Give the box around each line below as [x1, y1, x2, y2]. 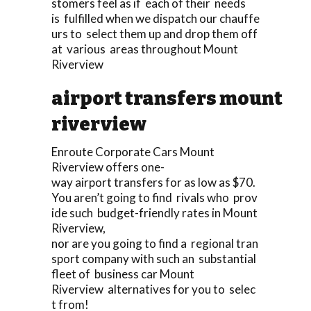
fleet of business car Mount [51, 266, 194, 281]
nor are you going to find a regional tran [51, 235, 258, 251]
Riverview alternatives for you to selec [51, 281, 255, 296]
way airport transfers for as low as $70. [51, 174, 258, 190]
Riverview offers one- [51, 159, 165, 174]
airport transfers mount [51, 87, 283, 110]
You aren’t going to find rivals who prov [51, 190, 258, 205]
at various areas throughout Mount [51, 41, 238, 56]
